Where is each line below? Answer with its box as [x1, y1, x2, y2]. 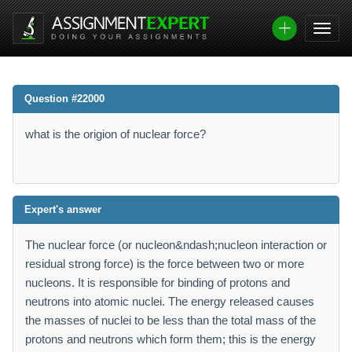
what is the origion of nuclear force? [25, 127, 206, 141]
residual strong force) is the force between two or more [25, 257, 304, 270]
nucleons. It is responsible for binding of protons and [25, 276, 290, 289]
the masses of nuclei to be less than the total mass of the [25, 313, 316, 327]
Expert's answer [24, 203, 101, 215]
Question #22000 [24, 93, 104, 104]
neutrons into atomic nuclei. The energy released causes [25, 295, 314, 308]
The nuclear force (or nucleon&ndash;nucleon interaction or [25, 238, 327, 251]
